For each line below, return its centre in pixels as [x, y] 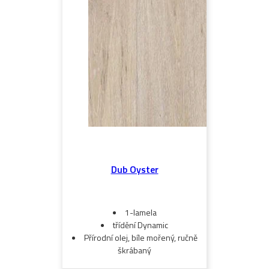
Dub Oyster [134, 170]
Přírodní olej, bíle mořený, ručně [141, 238]
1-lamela [141, 213]
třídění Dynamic [141, 225]
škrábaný [134, 250]
